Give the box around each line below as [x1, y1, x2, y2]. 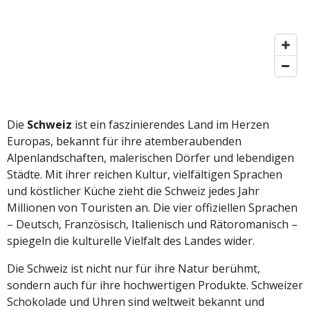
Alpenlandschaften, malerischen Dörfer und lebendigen [7, 150, 294, 165]
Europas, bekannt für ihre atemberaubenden [7, 134, 241, 149]
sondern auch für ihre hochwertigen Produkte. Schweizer [7, 277, 303, 293]
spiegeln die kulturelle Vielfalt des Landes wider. [7, 233, 255, 248]
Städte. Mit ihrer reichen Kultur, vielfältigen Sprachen [7, 167, 282, 182]
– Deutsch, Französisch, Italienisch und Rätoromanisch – [7, 217, 298, 232]
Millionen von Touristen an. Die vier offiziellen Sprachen [7, 200, 298, 215]
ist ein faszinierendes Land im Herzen [72, 117, 269, 132]
